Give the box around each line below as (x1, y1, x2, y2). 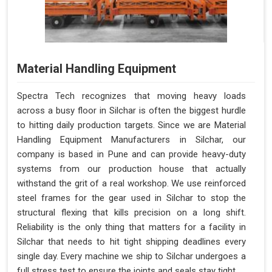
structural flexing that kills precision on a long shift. (17, 207, 246, 219)
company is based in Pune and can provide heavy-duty (17, 149, 246, 160)
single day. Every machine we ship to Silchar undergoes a (17, 251, 246, 262)
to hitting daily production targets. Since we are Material (17, 120, 246, 131)
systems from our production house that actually (17, 163, 246, 175)
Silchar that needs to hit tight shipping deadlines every (17, 236, 246, 248)
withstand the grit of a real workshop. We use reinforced (17, 178, 246, 189)
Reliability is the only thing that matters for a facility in (17, 222, 246, 233)
